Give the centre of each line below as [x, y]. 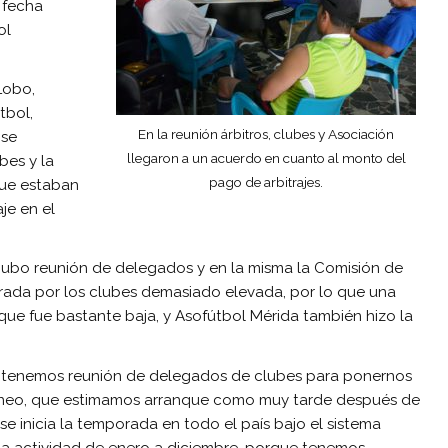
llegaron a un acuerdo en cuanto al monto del [266, 158]
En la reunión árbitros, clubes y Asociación [266, 134]
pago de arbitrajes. [266, 182]
